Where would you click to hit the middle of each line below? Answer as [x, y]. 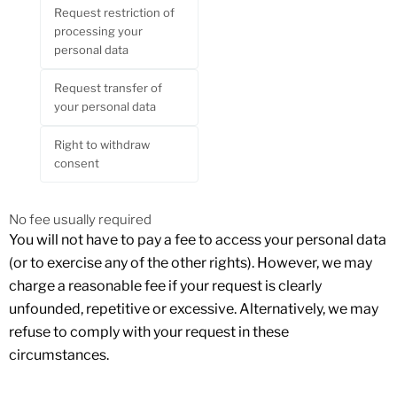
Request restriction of [114, 12]
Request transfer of [108, 87]
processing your [98, 31]
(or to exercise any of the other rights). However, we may [191, 263]
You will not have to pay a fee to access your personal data [198, 240]
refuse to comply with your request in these [149, 332]
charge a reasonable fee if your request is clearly [165, 286]
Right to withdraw [102, 144]
